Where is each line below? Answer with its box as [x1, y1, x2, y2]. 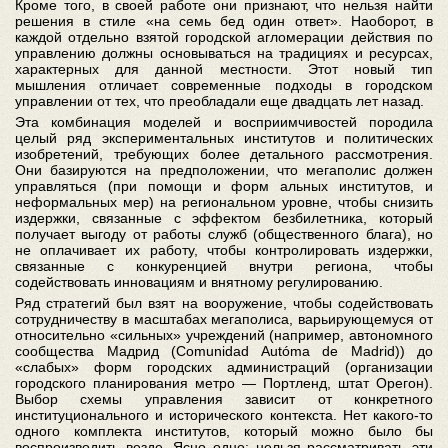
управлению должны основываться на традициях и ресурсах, [15, 45, 433, 61]
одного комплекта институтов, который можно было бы [15, 423, 433, 439]
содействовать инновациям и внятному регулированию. [15, 274, 383, 290]
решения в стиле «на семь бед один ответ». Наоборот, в [15, 13, 433, 29]
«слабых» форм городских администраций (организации [15, 359, 433, 375]
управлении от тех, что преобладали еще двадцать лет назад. [15, 93, 424, 109]
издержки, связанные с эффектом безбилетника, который [15, 210, 433, 226]
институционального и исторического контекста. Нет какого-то [15, 407, 433, 423]
